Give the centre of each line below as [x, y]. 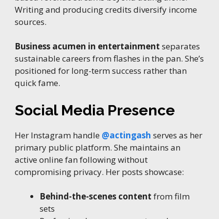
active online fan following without [81, 159]
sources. [31, 22]
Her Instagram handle [58, 135]
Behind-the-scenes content [96, 197]
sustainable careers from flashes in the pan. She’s [109, 59]
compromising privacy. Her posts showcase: [99, 172]
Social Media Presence [95, 110]
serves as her [177, 135]
